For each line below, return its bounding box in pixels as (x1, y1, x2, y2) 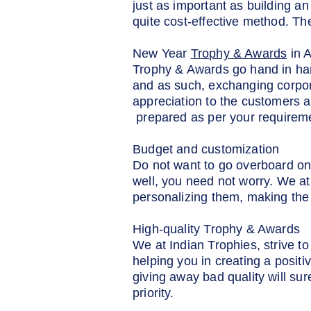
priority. (133, 285, 174, 300)
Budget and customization (133, 142, 280, 156)
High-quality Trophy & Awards (133, 221, 301, 236)
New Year (133, 46, 191, 60)
